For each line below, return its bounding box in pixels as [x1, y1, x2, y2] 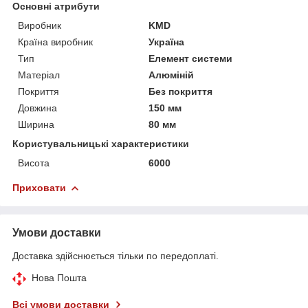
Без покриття [148, 85, 213, 97]
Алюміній [148, 69, 195, 80]
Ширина [18, 118, 54, 130]
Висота [18, 157, 49, 168]
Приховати [12, 181, 66, 193]
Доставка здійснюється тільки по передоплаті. [12, 250, 219, 261]
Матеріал [18, 69, 60, 80]
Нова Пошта [32, 272, 87, 283]
